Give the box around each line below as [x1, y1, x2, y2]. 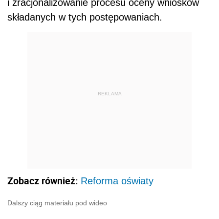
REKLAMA [97, 91, 122, 97]
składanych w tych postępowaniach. [7, 11, 162, 22]
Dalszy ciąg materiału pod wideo [7, 198, 107, 207]
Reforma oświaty [81, 175, 153, 186]
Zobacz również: [7, 174, 81, 187]
